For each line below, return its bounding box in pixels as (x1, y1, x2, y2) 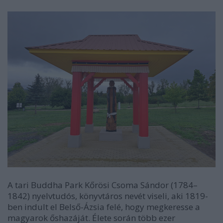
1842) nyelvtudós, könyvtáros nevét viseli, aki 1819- (7, 190, 208, 202)
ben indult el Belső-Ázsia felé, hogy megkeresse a (7, 201, 200, 213)
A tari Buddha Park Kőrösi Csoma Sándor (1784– (7, 179, 198, 191)
